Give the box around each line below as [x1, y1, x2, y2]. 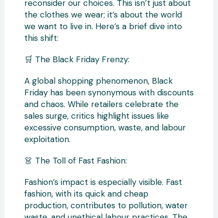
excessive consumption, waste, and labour [24, 122, 186, 133]
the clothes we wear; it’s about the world [24, 9, 182, 20]
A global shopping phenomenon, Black [24, 75, 173, 86]
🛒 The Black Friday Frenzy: [24, 54, 129, 65]
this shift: [24, 33, 58, 43]
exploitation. [24, 134, 71, 145]
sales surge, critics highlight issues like [24, 110, 169, 121]
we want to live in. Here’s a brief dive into [24, 21, 182, 32]
